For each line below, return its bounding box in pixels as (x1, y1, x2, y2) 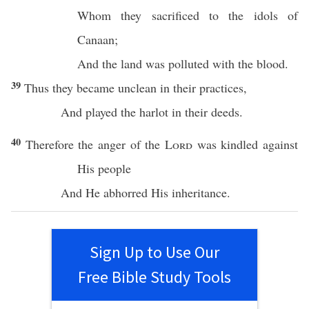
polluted (168, 55, 209, 72)
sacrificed (151, 7, 199, 23)
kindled (221, 136, 259, 152)
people (98, 160, 131, 177)
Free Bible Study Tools (78, 266, 231, 288)
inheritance (172, 184, 227, 201)
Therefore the (25, 136, 99, 152)
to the (199, 7, 254, 23)
